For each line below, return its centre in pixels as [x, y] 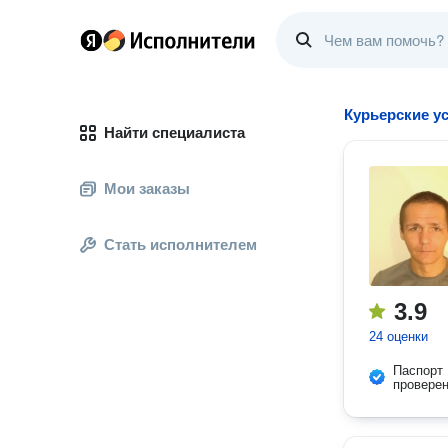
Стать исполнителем [180, 244]
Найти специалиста [174, 132]
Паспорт [418, 370]
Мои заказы [147, 188]
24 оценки [398, 336]
